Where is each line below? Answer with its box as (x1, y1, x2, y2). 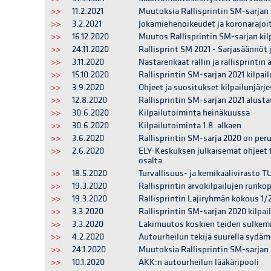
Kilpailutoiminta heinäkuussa (139, 107, 250, 119)
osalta (139, 155, 162, 166)
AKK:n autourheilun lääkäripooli (139, 256, 259, 268)
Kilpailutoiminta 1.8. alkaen (139, 120, 241, 131)
